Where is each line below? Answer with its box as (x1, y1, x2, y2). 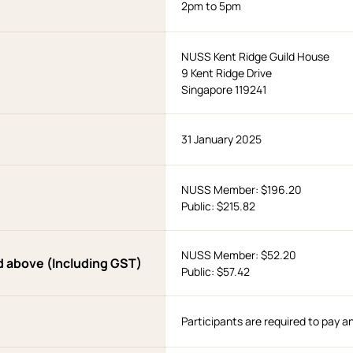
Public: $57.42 (180, 264, 250, 280)
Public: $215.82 (180, 199, 255, 214)
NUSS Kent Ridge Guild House (180, 49, 329, 65)
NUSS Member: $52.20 (180, 247, 296, 263)
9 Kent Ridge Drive (180, 65, 272, 81)
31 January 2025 (180, 132, 262, 147)
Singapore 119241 (180, 82, 266, 98)
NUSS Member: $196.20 (180, 182, 302, 198)
